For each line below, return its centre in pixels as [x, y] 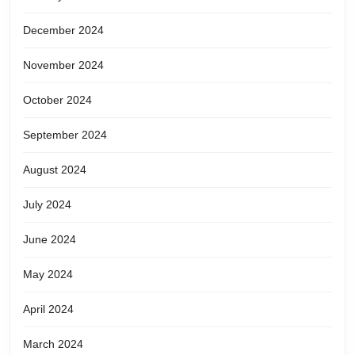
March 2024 [53, 344]
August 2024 [55, 169]
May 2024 [48, 274]
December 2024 [63, 30]
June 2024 [50, 239]
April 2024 [48, 309]
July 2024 [47, 204]
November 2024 [63, 65]
